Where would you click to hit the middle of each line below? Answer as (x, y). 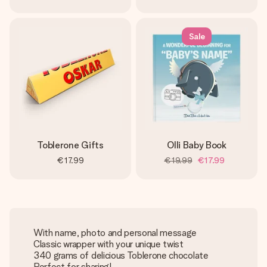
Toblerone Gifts (70, 145)
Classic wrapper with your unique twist (108, 244)
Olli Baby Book (197, 145)
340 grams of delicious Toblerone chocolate (121, 255)
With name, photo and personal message (115, 233)
